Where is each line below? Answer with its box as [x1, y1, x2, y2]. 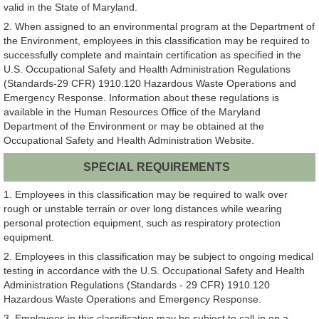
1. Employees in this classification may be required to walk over [4, 188, 288, 200]
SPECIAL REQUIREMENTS [83, 160, 231, 173]
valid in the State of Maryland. [4, 1, 137, 14]
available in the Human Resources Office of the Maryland [4, 106, 261, 118]
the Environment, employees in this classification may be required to [4, 35, 310, 47]
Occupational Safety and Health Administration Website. [4, 135, 254, 147]
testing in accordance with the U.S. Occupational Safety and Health [4, 264, 305, 276]
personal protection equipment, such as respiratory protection [4, 216, 281, 229]
